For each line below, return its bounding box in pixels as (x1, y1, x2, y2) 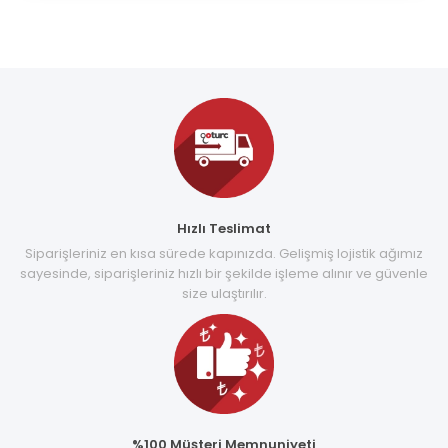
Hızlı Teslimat (177, 218, 271, 238)
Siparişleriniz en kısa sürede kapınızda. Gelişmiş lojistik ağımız (25, 243, 423, 263)
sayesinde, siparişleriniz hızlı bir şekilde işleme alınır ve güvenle (20, 263, 428, 283)
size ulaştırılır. (181, 283, 267, 303)
